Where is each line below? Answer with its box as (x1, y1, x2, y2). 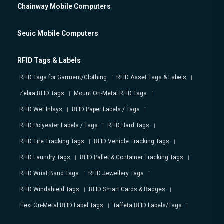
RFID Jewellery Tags (88, 170, 144, 177)
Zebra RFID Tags (19, 90, 64, 97)
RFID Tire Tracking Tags (19, 138, 84, 145)
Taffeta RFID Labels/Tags (113, 202, 182, 209)
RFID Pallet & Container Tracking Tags (80, 154, 183, 161)
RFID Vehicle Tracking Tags (94, 138, 169, 145)
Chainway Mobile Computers (17, 2, 111, 11)
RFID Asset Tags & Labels (116, 74, 186, 81)
